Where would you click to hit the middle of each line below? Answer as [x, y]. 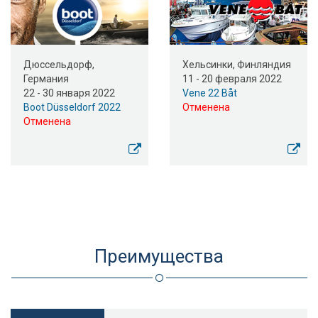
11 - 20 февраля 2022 [232, 79]
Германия [46, 79]
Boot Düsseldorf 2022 [72, 108]
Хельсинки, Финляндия [237, 65]
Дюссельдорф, [59, 65]
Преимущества [159, 257]
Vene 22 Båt [210, 93]
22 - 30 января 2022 [69, 93]
